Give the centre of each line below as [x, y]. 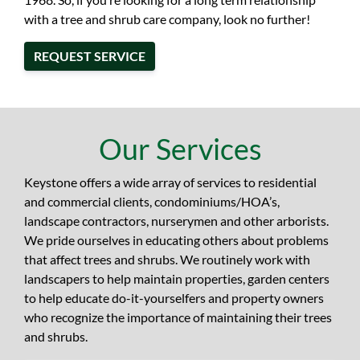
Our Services [180, 149]
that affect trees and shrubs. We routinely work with [167, 259]
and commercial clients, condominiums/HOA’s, [152, 201]
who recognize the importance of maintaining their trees [178, 317]
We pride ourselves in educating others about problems [176, 240]
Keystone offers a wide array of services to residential [170, 182]
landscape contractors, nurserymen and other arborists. [176, 221]
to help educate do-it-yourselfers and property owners [174, 298]
